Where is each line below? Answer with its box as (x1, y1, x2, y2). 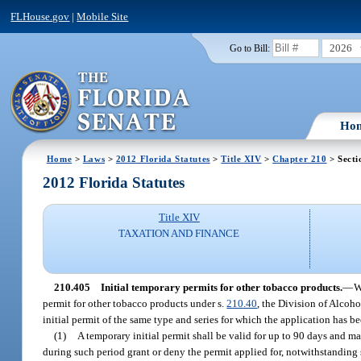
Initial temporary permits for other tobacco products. (100, 280, 342, 293)
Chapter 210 (272, 153, 327, 164)
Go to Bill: (229, 43, 270, 53)
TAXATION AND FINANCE (118, 227, 240, 240)
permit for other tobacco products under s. (43, 297, 227, 309)
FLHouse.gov (10, 10, 70, 23)
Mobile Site (77, 10, 129, 23)
